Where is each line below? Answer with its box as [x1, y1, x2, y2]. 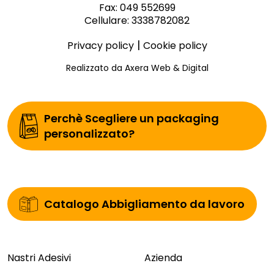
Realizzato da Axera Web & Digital [65, 62, 209, 75]
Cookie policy [143, 39, 207, 53]
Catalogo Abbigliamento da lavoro [44, 196, 245, 212]
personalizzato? [44, 126, 135, 142]
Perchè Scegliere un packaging [44, 111, 219, 127]
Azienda [144, 251, 182, 265]
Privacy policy [67, 39, 134, 53]
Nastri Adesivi [7, 251, 71, 265]
